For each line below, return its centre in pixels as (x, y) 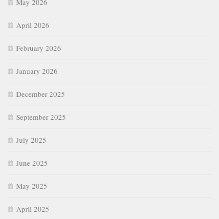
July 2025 (31, 140)
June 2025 (32, 163)
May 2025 (32, 186)
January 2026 (37, 71)
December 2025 (41, 94)
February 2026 (39, 48)
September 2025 (41, 117)
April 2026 (33, 25)
